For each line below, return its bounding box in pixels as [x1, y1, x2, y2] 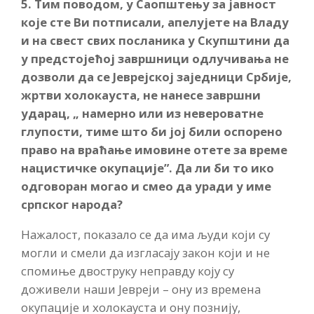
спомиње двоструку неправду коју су [21, 263, 234, 280]
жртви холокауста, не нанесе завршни [21, 87, 261, 104]
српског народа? [21, 196, 123, 213]
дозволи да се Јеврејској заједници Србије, [21, 69, 292, 86]
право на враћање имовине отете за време [21, 142, 287, 158]
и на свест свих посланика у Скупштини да [21, 32, 289, 49]
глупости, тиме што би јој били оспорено [21, 123, 282, 140]
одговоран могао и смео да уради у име [21, 178, 271, 195]
